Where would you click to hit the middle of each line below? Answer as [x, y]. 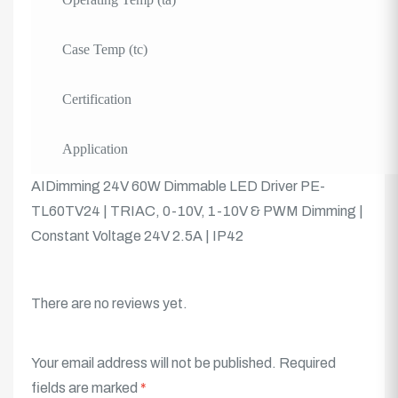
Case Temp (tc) [105, 49]
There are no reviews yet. [109, 303]
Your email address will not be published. [154, 362]
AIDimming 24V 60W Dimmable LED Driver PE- [178, 186]
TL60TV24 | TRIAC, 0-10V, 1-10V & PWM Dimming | [197, 211]
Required [307, 362]
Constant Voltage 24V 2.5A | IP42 [137, 235]
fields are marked [86, 387]
